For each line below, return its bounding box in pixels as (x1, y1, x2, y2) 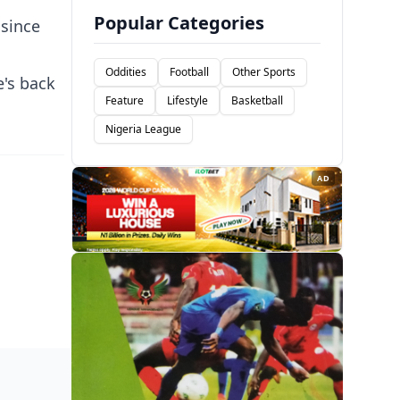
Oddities (105, 64, 146, 80)
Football (170, 64, 209, 80)
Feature (105, 93, 144, 109)
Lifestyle (167, 93, 208, 109)
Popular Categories (94, 11, 264, 36)
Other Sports (232, 64, 296, 80)
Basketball (231, 93, 283, 109)
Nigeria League (105, 121, 181, 137)
